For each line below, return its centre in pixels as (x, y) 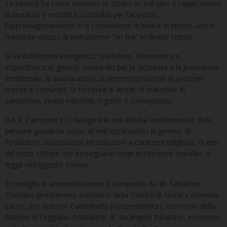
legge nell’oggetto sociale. (47, 164)
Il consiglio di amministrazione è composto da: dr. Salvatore (103, 183)
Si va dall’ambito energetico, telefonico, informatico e (92, 56)
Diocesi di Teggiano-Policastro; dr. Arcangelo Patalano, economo (112, 217)
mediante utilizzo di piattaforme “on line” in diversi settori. (99, 36)
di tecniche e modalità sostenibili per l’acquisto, (82, 14)
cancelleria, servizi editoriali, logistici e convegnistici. (89, 100)
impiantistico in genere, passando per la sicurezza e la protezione (112, 67)
